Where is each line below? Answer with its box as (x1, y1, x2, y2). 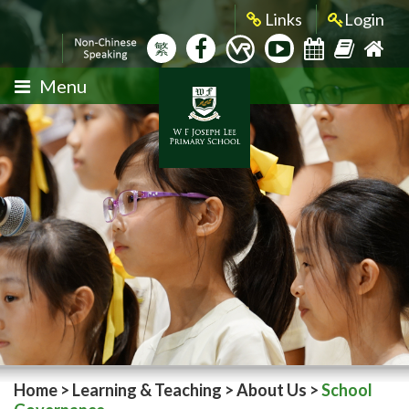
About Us (236, 380, 307, 400)
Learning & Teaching (72, 380, 222, 400)
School (321, 380, 372, 400)
